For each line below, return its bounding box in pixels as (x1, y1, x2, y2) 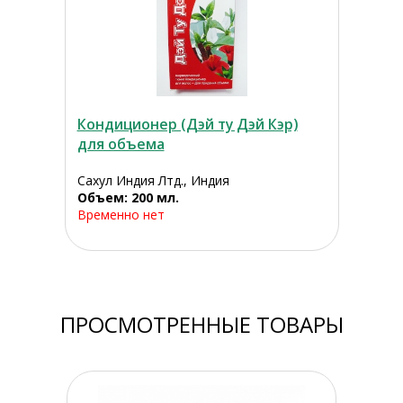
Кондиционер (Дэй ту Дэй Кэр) (76, 114, 298, 135)
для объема (76, 134, 165, 155)
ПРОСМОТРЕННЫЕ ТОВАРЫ (59, 309, 344, 340)
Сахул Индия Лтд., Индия (76, 172, 229, 190)
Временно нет (76, 206, 165, 224)
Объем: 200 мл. (76, 189, 179, 207)
